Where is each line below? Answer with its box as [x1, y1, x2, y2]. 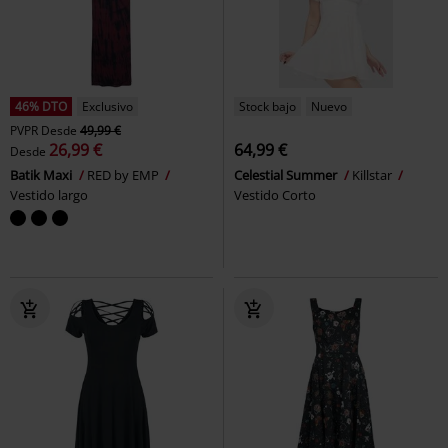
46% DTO [15, 98, 67, 116]
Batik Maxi [10, 166, 75, 185]
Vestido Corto [234, 186, 316, 205]
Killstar [352, 166, 395, 185]
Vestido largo [10, 186, 88, 205]
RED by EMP [87, 166, 162, 185]
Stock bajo [239, 98, 296, 116]
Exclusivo [82, 98, 133, 116]
